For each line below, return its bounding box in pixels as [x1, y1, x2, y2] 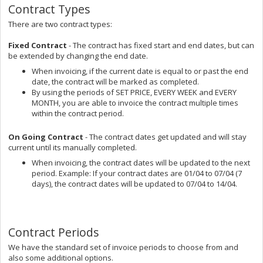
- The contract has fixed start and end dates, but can [69, 39, 254, 50]
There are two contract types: [8, 18, 112, 29]
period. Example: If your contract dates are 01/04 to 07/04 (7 [32, 167, 242, 178]
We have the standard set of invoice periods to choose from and [8, 241, 238, 252]
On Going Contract [8, 131, 83, 142]
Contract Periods [8, 224, 99, 240]
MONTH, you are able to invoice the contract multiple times [32, 97, 238, 108]
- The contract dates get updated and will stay [83, 131, 247, 142]
